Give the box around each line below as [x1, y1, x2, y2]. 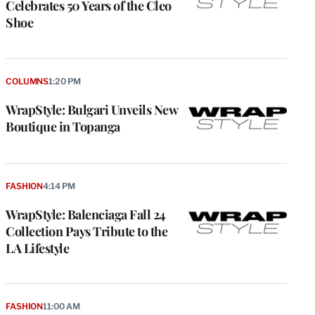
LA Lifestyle [6, 239, 69, 257]
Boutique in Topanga [6, 117, 120, 135]
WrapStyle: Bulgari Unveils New [6, 101, 177, 118]
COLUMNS [6, 75, 49, 86]
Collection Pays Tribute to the [6, 222, 167, 240]
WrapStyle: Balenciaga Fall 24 [6, 205, 166, 223]
